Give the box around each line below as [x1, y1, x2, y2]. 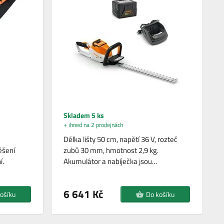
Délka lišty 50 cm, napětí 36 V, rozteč [63, 133, 178, 145]
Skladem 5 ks [63, 109, 104, 120]
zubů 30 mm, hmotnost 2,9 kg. [63, 144, 159, 156]
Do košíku [146, 188, 175, 199]
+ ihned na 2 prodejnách [63, 119, 123, 129]
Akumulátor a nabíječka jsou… [63, 155, 158, 167]
